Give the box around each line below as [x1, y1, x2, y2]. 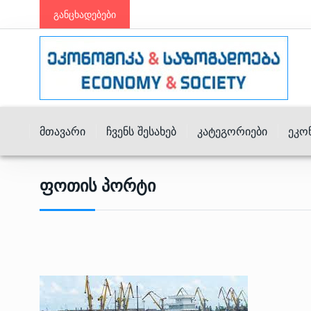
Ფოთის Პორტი [40, 176, 155, 196]
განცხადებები [53, 8, 116, 20]
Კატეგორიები [197, 124, 267, 138]
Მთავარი [40, 124, 85, 138]
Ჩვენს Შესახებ [106, 124, 176, 138]
